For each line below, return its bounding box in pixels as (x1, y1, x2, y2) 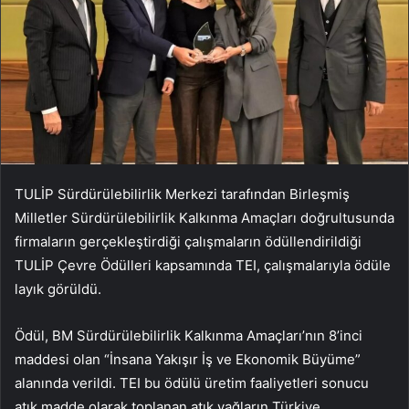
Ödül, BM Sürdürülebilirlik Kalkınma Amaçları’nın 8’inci (15, 327, 362, 345)
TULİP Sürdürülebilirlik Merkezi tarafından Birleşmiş (15, 185, 350, 204)
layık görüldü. (15, 280, 101, 299)
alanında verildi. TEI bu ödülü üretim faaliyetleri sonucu (15, 374, 369, 393)
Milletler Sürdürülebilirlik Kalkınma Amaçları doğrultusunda (15, 209, 394, 227)
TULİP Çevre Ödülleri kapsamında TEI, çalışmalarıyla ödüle (15, 257, 391, 275)
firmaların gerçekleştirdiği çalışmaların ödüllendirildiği (15, 233, 362, 251)
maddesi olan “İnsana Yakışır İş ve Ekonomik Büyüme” (15, 351, 361, 369)
